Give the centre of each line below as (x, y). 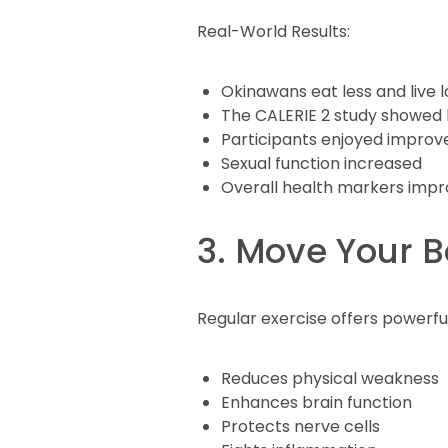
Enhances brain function (316, 402)
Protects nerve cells (300, 426)
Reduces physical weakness (330, 378)
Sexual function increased (321, 163)
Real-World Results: (273, 31)
